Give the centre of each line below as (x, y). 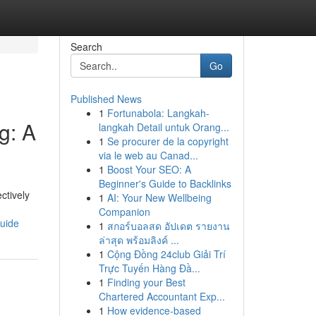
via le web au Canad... (148, 155)
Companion (124, 212)
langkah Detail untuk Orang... (164, 127)
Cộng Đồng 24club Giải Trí (166, 254)
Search (86, 47)
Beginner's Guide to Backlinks (165, 183)
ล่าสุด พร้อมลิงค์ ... (139, 240)
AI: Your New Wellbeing (159, 197)
